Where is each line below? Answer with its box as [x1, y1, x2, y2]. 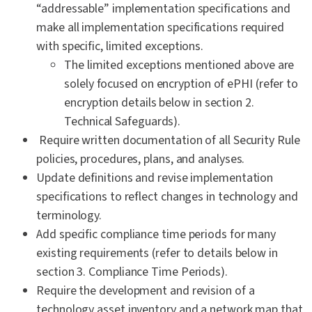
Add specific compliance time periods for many [36, 226, 276, 244]
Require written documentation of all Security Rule [36, 132, 300, 150]
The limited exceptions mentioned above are [64, 56, 295, 75]
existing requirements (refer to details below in [36, 244, 278, 263]
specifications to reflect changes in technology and [36, 188, 298, 206]
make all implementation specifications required [36, 19, 284, 37]
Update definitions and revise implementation [36, 169, 274, 187]
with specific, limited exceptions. [36, 38, 204, 56]
